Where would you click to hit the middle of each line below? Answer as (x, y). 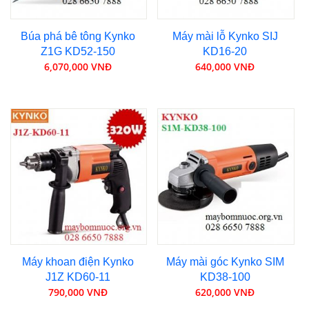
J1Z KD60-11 (78, 277)
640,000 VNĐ (225, 67)
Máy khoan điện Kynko (78, 261)
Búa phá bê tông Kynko (78, 36)
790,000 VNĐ (78, 292)
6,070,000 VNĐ (78, 67)
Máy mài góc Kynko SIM (225, 261)
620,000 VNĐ (225, 292)
